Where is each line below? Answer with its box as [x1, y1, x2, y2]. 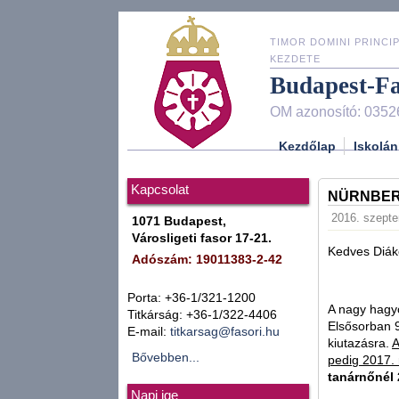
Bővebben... [132, 351, 199, 364]
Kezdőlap [279, 138, 336, 153]
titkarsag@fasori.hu [170, 325, 280, 338]
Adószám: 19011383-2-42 [132, 253, 282, 266]
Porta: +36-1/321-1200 [127, 291, 256, 305]
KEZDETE [270, 53, 321, 64]
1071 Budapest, [132, 215, 226, 228]
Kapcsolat [131, 183, 189, 197]
